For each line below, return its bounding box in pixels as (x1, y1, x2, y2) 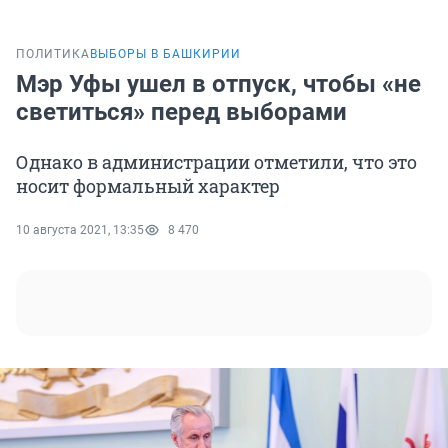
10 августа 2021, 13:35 (16, 223, 144, 238)
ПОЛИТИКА (16, 47, 90, 62)
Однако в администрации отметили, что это (16, 150, 417, 175)
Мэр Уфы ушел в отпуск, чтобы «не (16, 70, 421, 99)
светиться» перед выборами (16, 98, 347, 127)
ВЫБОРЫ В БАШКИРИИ (90, 47, 241, 62)
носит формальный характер (16, 174, 280, 199)
